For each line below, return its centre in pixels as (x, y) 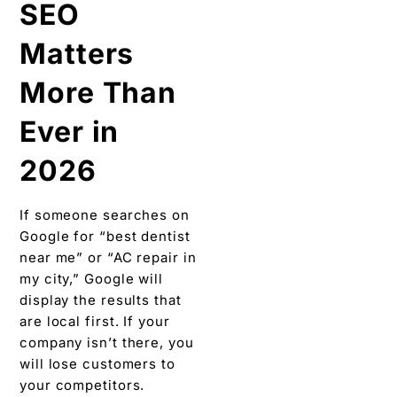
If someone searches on (105, 215)
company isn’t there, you (107, 343)
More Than (98, 93)
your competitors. (82, 385)
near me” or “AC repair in (108, 257)
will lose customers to (97, 364)
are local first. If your (95, 321)
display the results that (101, 300)
